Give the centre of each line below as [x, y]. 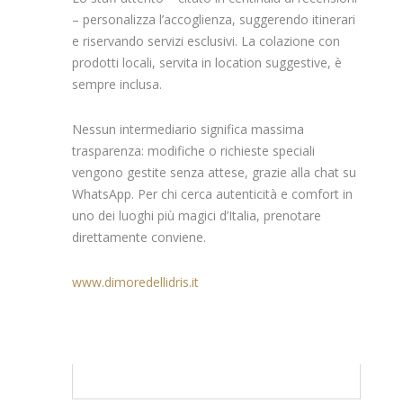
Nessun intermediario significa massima [188, 129]
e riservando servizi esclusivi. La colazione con [206, 40]
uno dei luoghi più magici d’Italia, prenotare [197, 215]
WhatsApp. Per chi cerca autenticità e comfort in [212, 193]
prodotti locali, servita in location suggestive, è [207, 62]
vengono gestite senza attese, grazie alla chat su [214, 172]
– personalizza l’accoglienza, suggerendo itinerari [214, 19]
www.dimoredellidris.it [135, 282]
